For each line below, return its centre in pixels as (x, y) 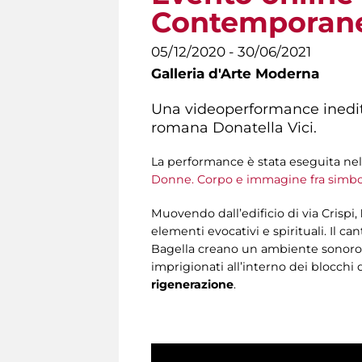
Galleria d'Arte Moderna (235, 74)
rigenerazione (192, 284)
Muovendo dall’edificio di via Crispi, (254, 213)
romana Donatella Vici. (234, 127)
